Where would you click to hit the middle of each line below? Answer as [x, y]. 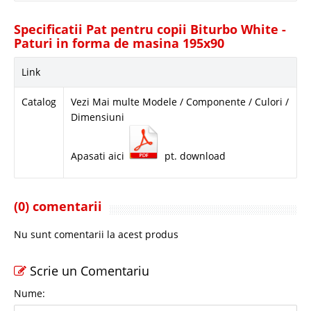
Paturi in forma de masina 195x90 [119, 43]
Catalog [39, 101]
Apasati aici [99, 155]
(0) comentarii [58, 206]
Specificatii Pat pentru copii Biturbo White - [150, 29]
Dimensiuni [98, 117]
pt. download [194, 155]
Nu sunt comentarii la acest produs [96, 234]
